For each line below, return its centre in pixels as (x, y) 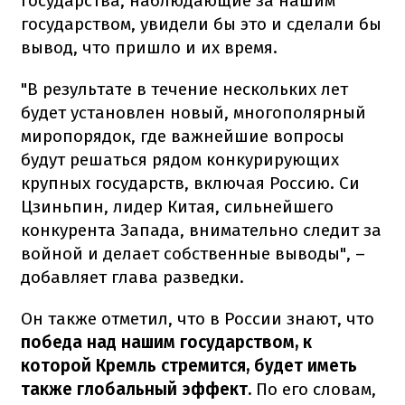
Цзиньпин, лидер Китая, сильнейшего (177, 206)
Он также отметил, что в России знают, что (198, 318)
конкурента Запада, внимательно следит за (201, 230)
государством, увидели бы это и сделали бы (201, 24)
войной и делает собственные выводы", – (193, 253)
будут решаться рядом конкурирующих (180, 159)
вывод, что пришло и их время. (149, 47)
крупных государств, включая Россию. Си (190, 183)
